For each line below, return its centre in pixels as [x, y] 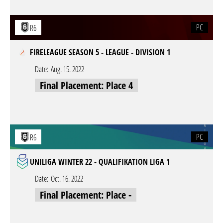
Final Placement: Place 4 [86, 85]
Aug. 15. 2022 [67, 69]
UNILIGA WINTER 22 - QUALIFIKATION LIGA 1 [100, 162]
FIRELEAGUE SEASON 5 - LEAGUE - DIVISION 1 [100, 52]
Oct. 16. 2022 [67, 179]
